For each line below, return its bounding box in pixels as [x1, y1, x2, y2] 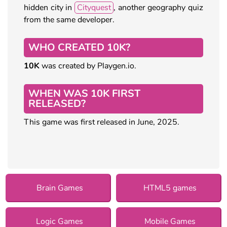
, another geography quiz [113, 2, 203, 13]
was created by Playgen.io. [40, 60, 136, 71]
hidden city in [24, 2, 74, 13]
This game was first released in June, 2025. [24, 116, 179, 128]
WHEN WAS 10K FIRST [28, 86, 140, 100]
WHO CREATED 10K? [28, 40, 130, 54]
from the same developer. [24, 14, 115, 25]
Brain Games [36, 182, 83, 194]
